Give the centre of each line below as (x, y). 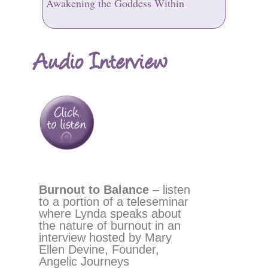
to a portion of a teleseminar (113, 202)
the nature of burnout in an (109, 226)
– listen (169, 190)
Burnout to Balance (94, 190)
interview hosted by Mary (105, 237)
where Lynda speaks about (110, 214)
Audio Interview (100, 60)
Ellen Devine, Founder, (99, 249)
